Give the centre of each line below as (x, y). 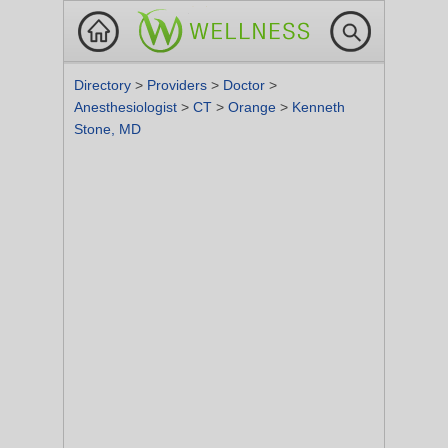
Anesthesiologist (127, 107)
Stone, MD (107, 129)
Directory (104, 85)
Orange (254, 107)
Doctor (246, 85)
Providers (179, 85)
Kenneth (318, 107)
